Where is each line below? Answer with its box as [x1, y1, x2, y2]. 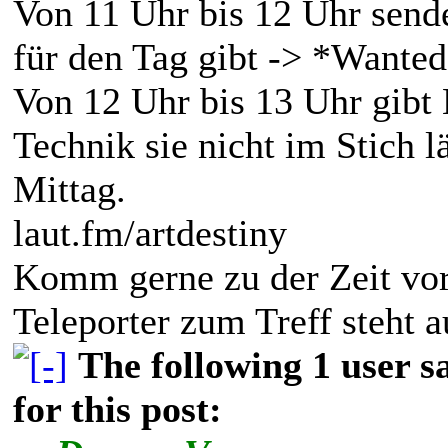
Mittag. [13, 167, 126, 210]
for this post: [13, 387, 222, 430]
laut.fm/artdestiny [13, 211, 287, 254]
